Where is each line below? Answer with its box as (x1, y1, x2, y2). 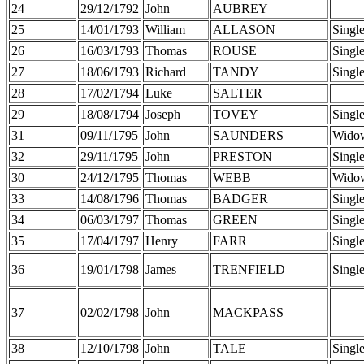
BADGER (213, 191, 268, 206)
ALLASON (213, 22, 275, 37)
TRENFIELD (213, 262, 285, 276)
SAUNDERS (213, 128, 284, 142)
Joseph (145, 106, 180, 121)
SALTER (213, 85, 262, 100)
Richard (145, 64, 186, 79)
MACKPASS (213, 305, 284, 319)
